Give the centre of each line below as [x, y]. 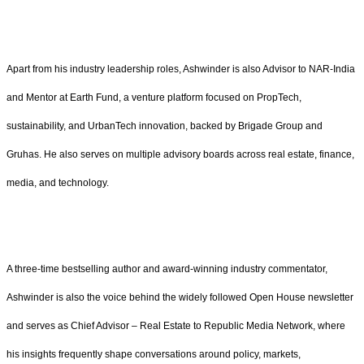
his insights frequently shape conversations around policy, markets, [154, 355]
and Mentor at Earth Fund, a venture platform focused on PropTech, [154, 97]
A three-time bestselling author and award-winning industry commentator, [167, 269]
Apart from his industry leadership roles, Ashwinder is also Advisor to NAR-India [181, 69]
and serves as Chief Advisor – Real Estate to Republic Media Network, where [176, 326]
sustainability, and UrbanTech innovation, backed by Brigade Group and [165, 126]
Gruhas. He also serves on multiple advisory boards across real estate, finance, [180, 154]
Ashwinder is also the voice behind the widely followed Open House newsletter [180, 298]
